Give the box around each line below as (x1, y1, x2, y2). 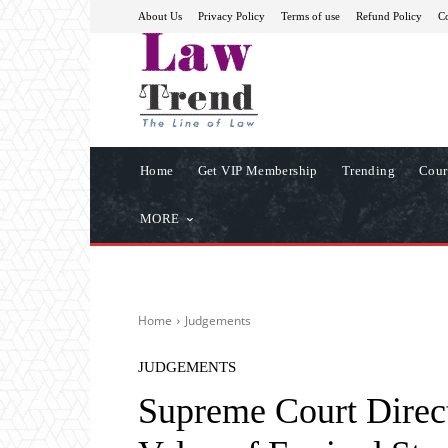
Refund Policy (356, 9, 422, 22)
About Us (138, 9, 182, 22)
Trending (341, 162, 396, 178)
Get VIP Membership (197, 162, 318, 178)
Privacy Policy (198, 9, 265, 22)
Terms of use (281, 9, 340, 22)
